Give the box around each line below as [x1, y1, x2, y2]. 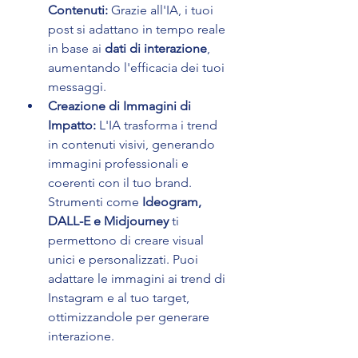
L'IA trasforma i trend [96, 117, 221, 133]
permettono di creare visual [48, 233, 207, 249]
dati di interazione [105, 41, 207, 57]
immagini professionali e [48, 156, 192, 172]
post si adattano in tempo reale [48, 22, 229, 38]
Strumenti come [48, 194, 142, 210]
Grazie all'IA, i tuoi [108, 2, 217, 18]
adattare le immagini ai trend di [48, 271, 229, 287]
